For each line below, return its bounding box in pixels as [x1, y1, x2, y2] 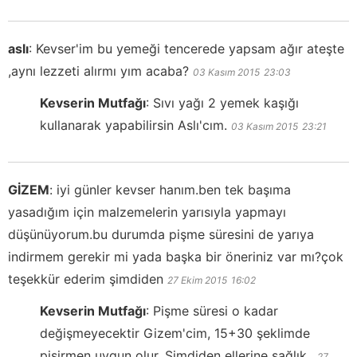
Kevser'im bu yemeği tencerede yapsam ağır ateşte [36, 40, 344, 57]
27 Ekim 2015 [167, 273, 227, 286]
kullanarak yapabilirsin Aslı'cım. [40, 116, 227, 133]
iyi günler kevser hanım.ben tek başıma [57, 181, 291, 198]
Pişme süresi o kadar [153, 302, 278, 319]
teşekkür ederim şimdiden [8, 270, 163, 287]
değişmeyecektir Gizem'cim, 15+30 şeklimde [40, 324, 310, 341]
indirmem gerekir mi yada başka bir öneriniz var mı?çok [8, 248, 343, 265]
